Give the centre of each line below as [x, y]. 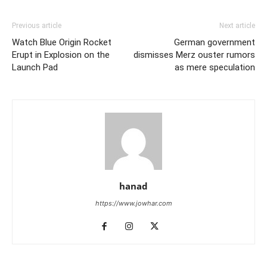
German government [215, 42]
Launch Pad [35, 67]
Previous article [37, 25]
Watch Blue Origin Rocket [62, 42]
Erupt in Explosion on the [61, 55]
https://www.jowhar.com [133, 203]
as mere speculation [215, 67]
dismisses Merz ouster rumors [194, 55]
